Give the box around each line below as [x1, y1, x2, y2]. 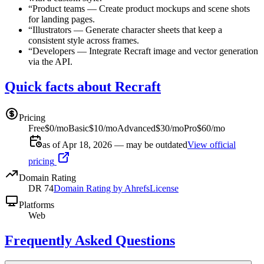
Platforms [19, 200, 54, 210]
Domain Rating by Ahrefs [54, 183, 150, 193]
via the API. [28, 57, 72, 67]
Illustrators [32, 25, 71, 35]
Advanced [117, 123, 156, 133]
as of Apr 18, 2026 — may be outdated [42, 140, 187, 150]
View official [187, 140, 236, 150]
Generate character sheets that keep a [85, 25, 222, 35]
